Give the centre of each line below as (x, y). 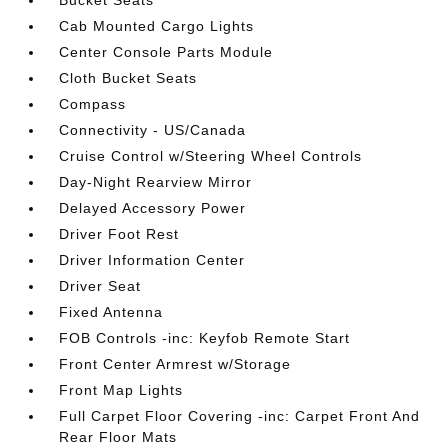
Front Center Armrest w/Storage (175, 364)
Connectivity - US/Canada (153, 130)
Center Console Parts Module (166, 52)
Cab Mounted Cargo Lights (157, 26)
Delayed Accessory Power (153, 208)
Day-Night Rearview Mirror (156, 182)
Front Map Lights (121, 390)
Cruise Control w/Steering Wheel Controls (211, 156)
